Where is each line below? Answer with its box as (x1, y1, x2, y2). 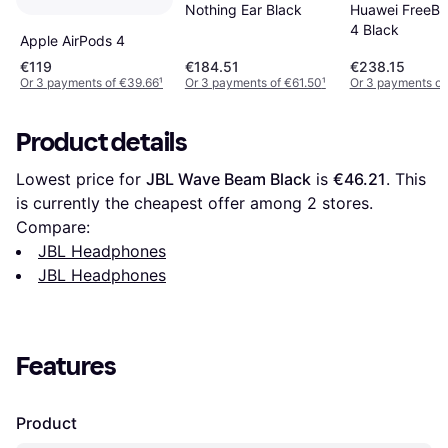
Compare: (16, 217, 90, 238)
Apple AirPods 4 (20, 32, 125, 50)
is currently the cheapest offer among (16, 193, 307, 214)
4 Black (349, 21, 399, 39)
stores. (317, 193, 373, 214)
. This (386, 169, 426, 190)
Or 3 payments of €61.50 (184, 75, 322, 91)
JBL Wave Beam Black (146, 169, 311, 190)
